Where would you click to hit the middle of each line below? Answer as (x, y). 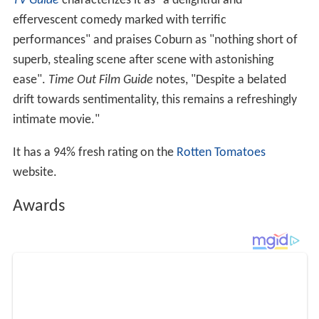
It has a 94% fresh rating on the (94, 152)
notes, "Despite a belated (219, 80)
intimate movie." (56, 120)
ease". (30, 80)
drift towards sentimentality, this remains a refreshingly (155, 100)
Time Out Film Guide (100, 80)
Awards (38, 207)
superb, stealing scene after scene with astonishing (143, 60)
